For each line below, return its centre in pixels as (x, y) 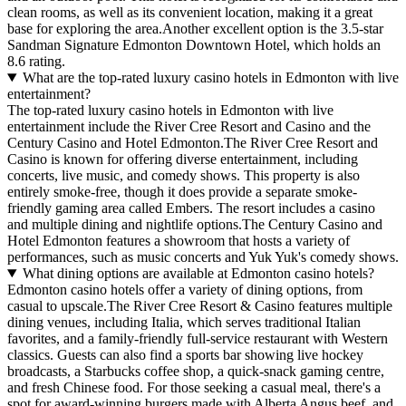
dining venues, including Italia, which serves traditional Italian (184, 323)
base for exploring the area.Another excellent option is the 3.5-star (195, 29)
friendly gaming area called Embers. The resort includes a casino (191, 208)
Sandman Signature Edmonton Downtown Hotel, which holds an (194, 45)
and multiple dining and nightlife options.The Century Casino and (195, 225)
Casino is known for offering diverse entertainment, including (183, 159)
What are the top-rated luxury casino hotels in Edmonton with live (210, 78)
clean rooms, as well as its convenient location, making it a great (190, 13)
